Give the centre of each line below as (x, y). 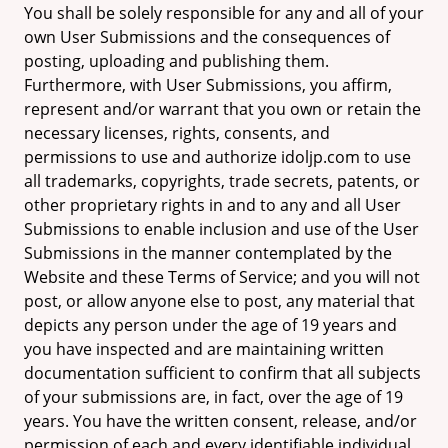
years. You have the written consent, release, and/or (220, 421)
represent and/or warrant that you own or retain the (222, 109)
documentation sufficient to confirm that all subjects (222, 373)
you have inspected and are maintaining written (204, 349)
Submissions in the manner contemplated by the (208, 253)
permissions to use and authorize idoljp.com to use (217, 157)
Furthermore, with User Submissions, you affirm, (208, 85)
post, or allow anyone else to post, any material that (219, 301)
